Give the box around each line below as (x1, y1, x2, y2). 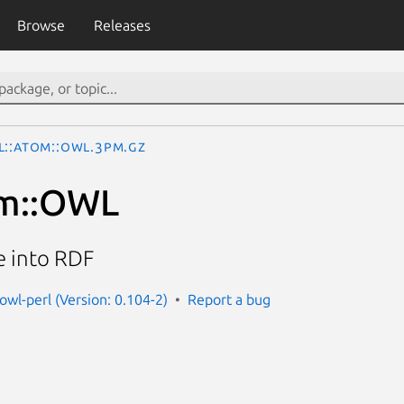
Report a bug (188, 290, 271, 308)
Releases (93, 17, 151, 33)
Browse (16, 17, 65, 33)
